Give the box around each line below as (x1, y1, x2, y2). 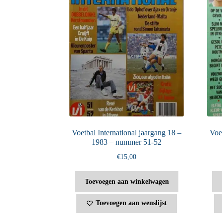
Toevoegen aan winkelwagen (84, 177, 169, 185)
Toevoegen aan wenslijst (96, 199, 167, 207)
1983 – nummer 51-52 (92, 137, 162, 146)
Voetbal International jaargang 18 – (72, 128, 182, 137)
